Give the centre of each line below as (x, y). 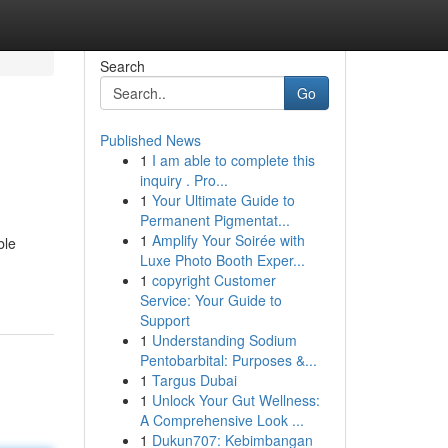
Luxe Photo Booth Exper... (222, 260)
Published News (150, 140)
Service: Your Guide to (210, 300)
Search (122, 66)
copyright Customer (213, 280)
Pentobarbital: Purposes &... (228, 360)
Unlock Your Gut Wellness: (235, 400)
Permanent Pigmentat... (214, 220)
